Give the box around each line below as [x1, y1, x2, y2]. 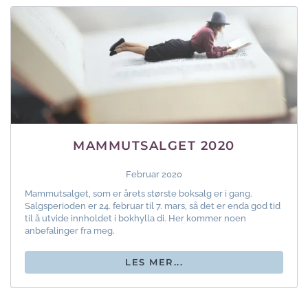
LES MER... [125, 256, 183, 268]
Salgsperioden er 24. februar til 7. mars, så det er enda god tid [25, 201, 280, 212]
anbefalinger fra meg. [25, 225, 115, 236]
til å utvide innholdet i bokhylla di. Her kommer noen [25, 213, 246, 224]
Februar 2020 [126, 169, 182, 180]
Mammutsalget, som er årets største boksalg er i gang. [25, 188, 252, 199]
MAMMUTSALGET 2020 [73, 138, 235, 154]
